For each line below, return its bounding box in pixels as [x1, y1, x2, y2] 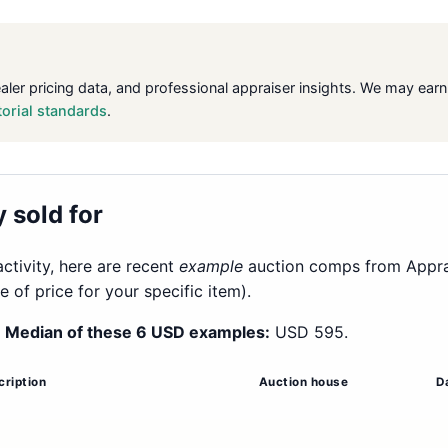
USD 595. [269, 322, 348, 343]
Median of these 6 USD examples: [4, 322, 270, 343]
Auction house [258, 375, 349, 390]
